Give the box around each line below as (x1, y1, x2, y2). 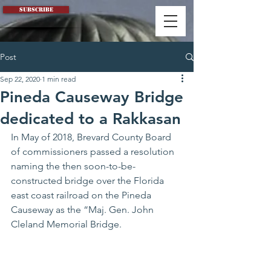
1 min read (42, 74, 76, 83)
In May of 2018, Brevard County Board (11, 131, 174, 143)
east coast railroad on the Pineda (11, 189, 154, 201)
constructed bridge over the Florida (11, 175, 166, 186)
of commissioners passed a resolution (11, 146, 177, 157)
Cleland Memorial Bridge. (11, 218, 124, 230)
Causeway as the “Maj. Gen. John (11, 204, 156, 215)
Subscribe (19, 6, 53, 13)
